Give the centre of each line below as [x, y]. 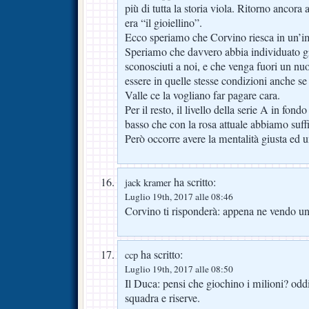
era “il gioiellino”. [163, 23]
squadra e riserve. [162, 298]
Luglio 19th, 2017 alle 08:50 [179, 269]
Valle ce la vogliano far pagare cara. [202, 96]
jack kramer [148, 183]
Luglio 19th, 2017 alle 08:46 [179, 197]
